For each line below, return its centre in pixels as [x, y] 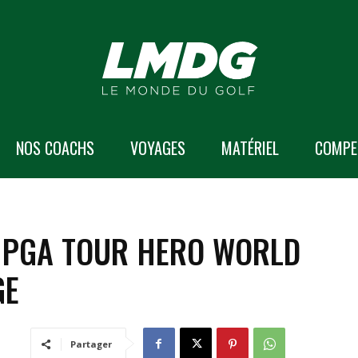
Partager [91, 344]
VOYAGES [158, 147]
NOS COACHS [55, 147]
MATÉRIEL [250, 147]
